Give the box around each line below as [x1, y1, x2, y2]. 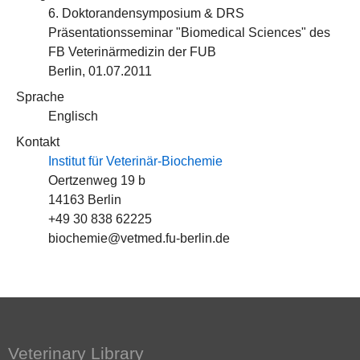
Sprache [16, 90, 64, 104]
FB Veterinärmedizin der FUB [48, 45, 216, 59]
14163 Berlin [48, 193, 121, 207]
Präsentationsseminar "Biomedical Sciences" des [48, 26, 330, 39]
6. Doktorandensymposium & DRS [48, 6, 244, 20]
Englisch [48, 109, 98, 123]
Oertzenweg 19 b [48, 174, 145, 187]
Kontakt [16, 135, 59, 149]
